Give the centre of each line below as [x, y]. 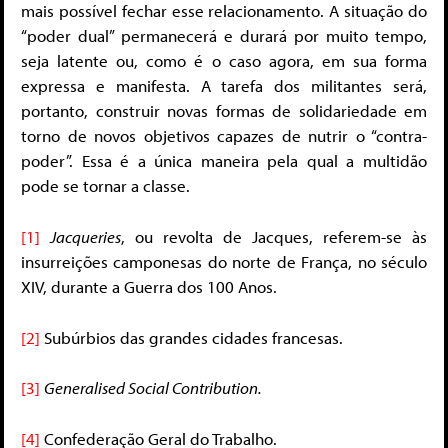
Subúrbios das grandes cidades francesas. [191, 337]
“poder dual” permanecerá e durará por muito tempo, [224, 35]
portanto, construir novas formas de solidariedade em [224, 110]
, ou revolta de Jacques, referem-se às [274, 237]
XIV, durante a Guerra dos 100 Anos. [149, 287]
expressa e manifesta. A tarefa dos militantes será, [224, 85]
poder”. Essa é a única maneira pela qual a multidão [224, 160]
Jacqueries [85, 237]
